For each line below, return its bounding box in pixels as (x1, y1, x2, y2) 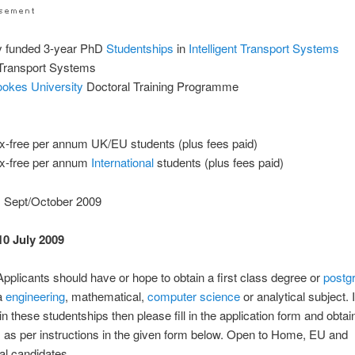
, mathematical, (65, 288, 148, 305)
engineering (6, 288, 66, 305)
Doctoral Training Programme (83, 77, 239, 94)
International (91, 154, 155, 171)
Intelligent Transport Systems (189, 39, 340, 56)
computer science (147, 288, 241, 305)
